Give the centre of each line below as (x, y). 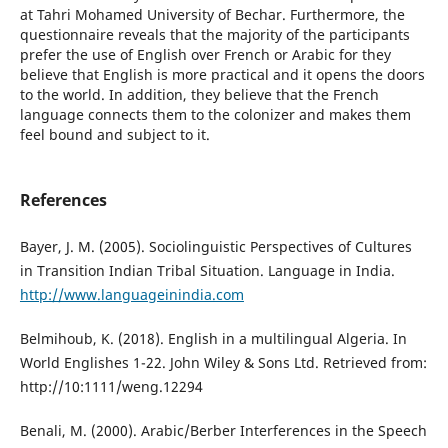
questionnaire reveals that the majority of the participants (214, 35)
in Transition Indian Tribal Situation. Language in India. (207, 271)
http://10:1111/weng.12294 (111, 387)
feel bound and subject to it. (114, 135)
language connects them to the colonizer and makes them (215, 115)
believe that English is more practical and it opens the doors (222, 75)
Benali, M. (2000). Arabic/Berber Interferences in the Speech (223, 431)
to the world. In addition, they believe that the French (199, 95)
